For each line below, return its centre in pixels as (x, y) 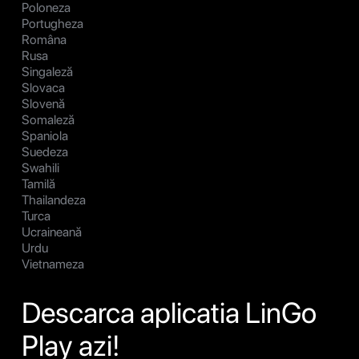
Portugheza (52, 24)
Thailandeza (54, 200)
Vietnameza (53, 264)
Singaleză (47, 72)
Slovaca (43, 88)
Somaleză (48, 120)
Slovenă (43, 104)
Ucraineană (52, 232)
